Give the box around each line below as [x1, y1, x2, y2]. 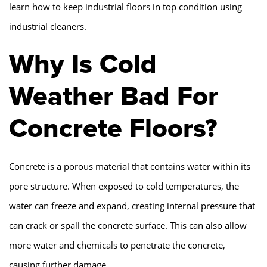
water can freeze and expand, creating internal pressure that [9, 199, 255, 212]
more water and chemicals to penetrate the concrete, [9, 238, 225, 251]
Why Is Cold [9, 48, 157, 80]
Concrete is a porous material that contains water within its [9, 160, 250, 172]
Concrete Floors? [9, 112, 217, 145]
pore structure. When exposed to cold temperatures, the [9, 179, 239, 192]
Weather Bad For [9, 80, 218, 113]
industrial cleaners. [9, 20, 86, 32]
